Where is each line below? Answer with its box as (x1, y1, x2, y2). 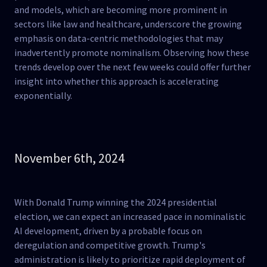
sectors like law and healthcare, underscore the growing (14, 18, 242, 30)
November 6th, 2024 (14, 150, 125, 166)
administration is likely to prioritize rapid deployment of (14, 253, 246, 265)
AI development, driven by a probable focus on (14, 225, 202, 237)
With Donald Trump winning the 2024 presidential (14, 196, 217, 208)
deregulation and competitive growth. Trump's (14, 239, 206, 251)
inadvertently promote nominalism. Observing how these (14, 46, 249, 58)
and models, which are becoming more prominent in (14, 4, 227, 15)
